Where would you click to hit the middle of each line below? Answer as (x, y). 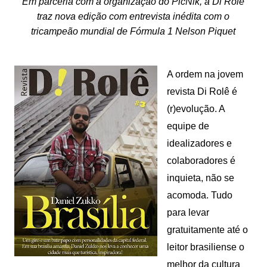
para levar (188, 213)
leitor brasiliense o (205, 247)
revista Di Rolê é (202, 92)
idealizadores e (199, 144)
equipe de (188, 126)
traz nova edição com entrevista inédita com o (133, 17)
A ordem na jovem (205, 74)
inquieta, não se (200, 178)
